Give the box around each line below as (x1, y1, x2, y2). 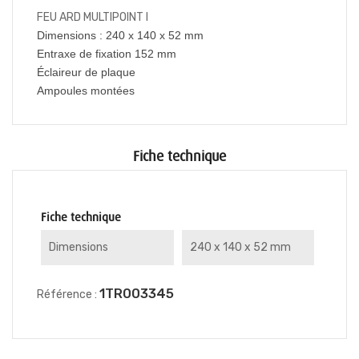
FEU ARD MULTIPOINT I (37, 10, 148, 24)
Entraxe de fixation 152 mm (37, 47, 176, 60)
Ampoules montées (37, 84, 135, 97)
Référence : (37, 288, 97, 301)
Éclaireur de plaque (37, 66, 135, 79)
